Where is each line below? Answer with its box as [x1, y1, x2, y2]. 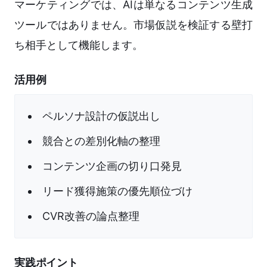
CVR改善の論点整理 [42, 210, 139, 223]
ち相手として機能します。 [14, 39, 143, 52]
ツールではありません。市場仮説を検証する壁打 [14, 18, 253, 32]
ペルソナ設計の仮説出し [42, 110, 160, 123]
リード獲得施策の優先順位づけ [42, 185, 193, 198]
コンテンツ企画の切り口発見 [42, 160, 182, 173]
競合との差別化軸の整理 [42, 135, 160, 148]
